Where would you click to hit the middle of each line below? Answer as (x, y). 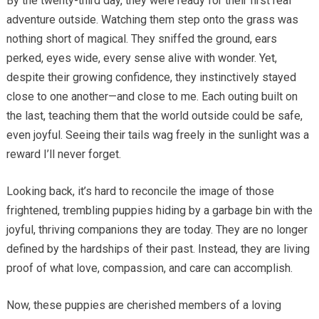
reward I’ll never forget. (63, 155)
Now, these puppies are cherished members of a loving (143, 305)
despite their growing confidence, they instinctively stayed (151, 78)
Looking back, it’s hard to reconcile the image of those (140, 192)
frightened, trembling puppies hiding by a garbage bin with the (159, 211)
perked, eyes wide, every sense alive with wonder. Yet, (141, 58)
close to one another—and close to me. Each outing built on (152, 97)
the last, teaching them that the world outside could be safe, (154, 116)
